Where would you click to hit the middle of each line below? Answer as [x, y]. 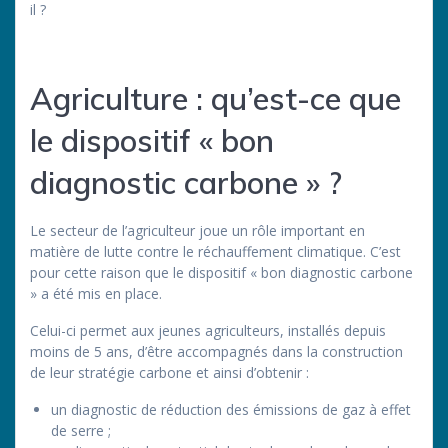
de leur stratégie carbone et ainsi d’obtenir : [169, 372]
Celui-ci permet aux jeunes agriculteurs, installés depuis [208, 330]
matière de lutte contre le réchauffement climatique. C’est [215, 251]
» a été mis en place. [96, 293]
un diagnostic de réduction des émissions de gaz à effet [231, 409]
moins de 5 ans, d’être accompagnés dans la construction [216, 351]
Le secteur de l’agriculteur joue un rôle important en [197, 230]
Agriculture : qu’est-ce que [215, 98]
